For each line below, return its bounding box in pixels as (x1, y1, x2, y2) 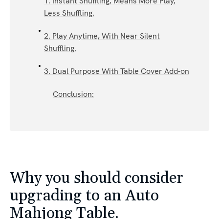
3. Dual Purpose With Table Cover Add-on (44, 66, 189, 76)
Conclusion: (52, 88, 94, 99)
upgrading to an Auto (10, 185, 159, 206)
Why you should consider (10, 168, 183, 188)
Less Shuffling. (44, 7, 94, 18)
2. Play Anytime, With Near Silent (44, 30, 160, 41)
